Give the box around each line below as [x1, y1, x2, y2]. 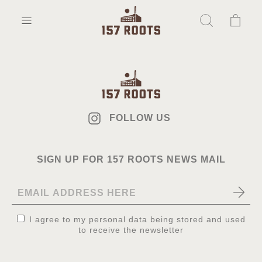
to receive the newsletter [78, 225, 184, 235]
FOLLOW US [109, 113, 171, 123]
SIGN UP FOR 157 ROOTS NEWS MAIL [36, 154, 226, 165]
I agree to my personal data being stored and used [29, 215, 246, 225]
